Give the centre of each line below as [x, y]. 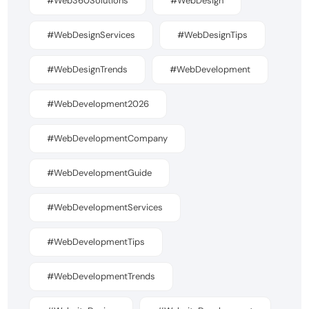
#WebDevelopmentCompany [108, 139]
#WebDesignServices [91, 35]
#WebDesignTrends [88, 70]
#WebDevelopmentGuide [100, 173]
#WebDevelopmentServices [105, 208]
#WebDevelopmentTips [96, 242]
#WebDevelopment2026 [98, 104]
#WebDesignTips [213, 35]
